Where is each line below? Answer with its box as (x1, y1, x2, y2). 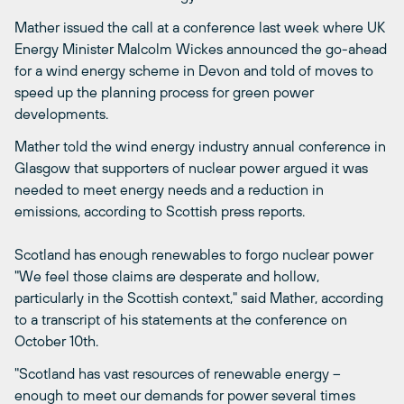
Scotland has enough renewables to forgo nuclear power (14, 245, 373, 262)
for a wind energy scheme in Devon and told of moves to (14, 61, 373, 78)
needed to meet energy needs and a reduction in (14, 180, 324, 197)
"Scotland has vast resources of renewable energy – (14, 364, 341, 381)
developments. (14, 105, 108, 122)
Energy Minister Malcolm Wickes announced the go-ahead (14, 40, 387, 57)
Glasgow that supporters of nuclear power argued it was (14, 159, 368, 176)
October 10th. (14, 332, 98, 349)
